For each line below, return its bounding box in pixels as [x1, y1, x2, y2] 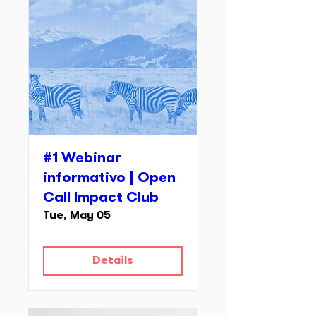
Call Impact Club [43, 192, 159, 205]
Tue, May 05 [43, 211, 111, 221]
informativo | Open [43, 172, 176, 185]
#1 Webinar [43, 152, 121, 165]
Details [92, 256, 133, 266]
